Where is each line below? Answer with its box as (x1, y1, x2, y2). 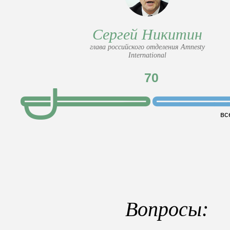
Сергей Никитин (92, 26, 202, 43)
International (128, 51, 166, 59)
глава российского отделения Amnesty (90, 43, 205, 51)
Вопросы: (125, 198, 208, 221)
